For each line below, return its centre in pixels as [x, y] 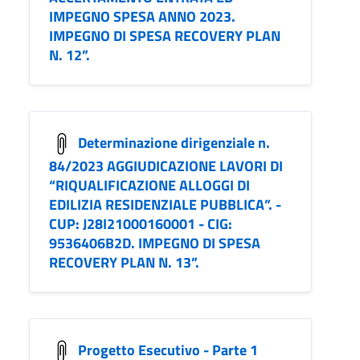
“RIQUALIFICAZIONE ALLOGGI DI [149, 186]
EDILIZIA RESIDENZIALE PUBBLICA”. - [165, 205]
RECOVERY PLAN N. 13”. [124, 263]
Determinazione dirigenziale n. [174, 142]
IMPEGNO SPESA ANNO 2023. [142, 17]
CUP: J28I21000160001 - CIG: [141, 224]
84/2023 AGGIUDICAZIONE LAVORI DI [166, 166]
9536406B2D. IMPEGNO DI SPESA [155, 243]
